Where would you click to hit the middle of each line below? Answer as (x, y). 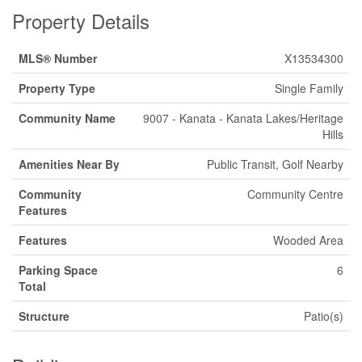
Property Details (81, 21)
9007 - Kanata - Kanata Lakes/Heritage (243, 118)
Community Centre (295, 194)
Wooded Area (308, 240)
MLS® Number (58, 59)
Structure (44, 316)
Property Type (57, 88)
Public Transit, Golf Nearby (275, 164)
